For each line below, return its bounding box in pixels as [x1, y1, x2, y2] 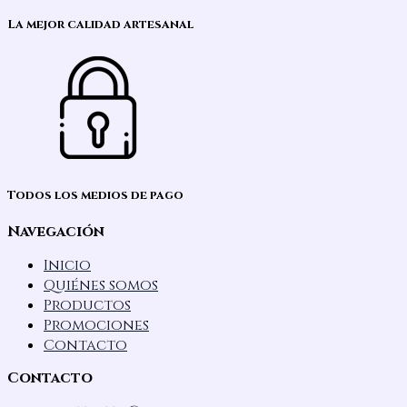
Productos [44, 295, 131, 316]
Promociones [44, 315, 149, 336]
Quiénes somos [44, 275, 158, 296]
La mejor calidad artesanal [7, 15, 194, 33]
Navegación [7, 222, 104, 243]
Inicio [44, 255, 91, 276]
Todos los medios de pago [7, 186, 184, 203]
